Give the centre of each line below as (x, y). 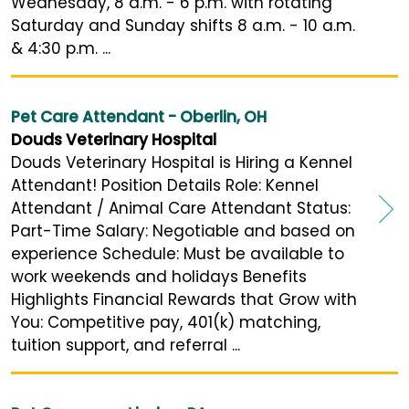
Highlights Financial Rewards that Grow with (184, 300)
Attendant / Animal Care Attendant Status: (181, 209)
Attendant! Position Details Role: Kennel (165, 186)
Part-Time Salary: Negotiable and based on (183, 231)
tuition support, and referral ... (126, 346)
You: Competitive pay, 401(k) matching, (166, 323)
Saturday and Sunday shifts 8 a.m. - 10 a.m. (183, 26)
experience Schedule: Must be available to (178, 254)
